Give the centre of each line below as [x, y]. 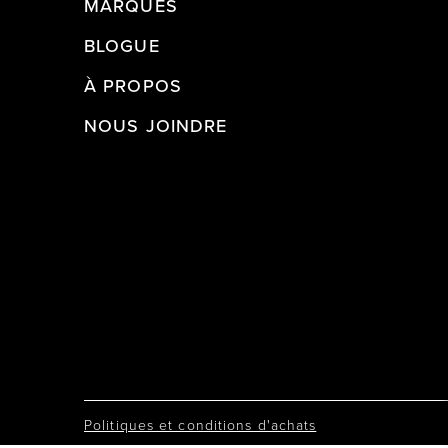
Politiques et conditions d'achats [200, 424]
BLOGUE [122, 46]
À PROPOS [133, 86]
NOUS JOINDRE [156, 126]
